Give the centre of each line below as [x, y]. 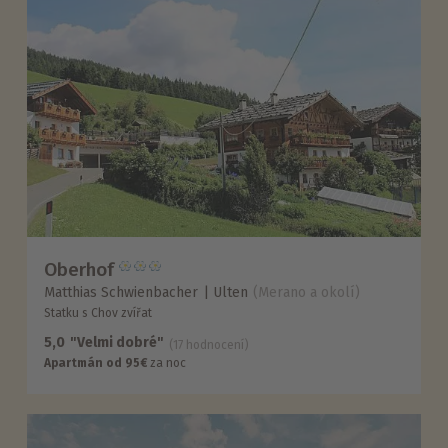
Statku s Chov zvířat [98, 313]
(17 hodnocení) [209, 345]
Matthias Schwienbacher [121, 293]
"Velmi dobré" [117, 343]
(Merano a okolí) [307, 293]
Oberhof [79, 269]
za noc [167, 363]
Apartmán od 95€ [96, 363]
